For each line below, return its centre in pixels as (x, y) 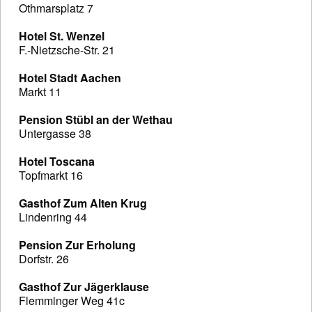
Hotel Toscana (57, 162)
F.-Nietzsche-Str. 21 (67, 50)
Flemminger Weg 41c (72, 301)
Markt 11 (40, 92)
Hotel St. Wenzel (62, 36)
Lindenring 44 (53, 217)
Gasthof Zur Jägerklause (84, 287)
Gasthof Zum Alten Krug (83, 203)
